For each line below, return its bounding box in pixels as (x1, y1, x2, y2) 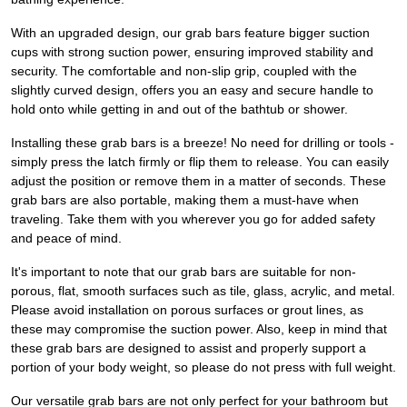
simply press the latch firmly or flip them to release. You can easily (11, 154, 389, 170)
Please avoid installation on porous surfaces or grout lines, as (11, 303, 363, 318)
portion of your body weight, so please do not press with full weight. (11, 360, 396, 375)
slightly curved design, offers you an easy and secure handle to (11, 83, 373, 98)
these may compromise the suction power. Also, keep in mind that (11, 322, 387, 337)
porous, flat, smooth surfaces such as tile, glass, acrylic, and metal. (11, 283, 395, 299)
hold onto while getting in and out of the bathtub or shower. (11, 102, 348, 117)
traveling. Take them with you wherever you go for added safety (11, 212, 375, 227)
